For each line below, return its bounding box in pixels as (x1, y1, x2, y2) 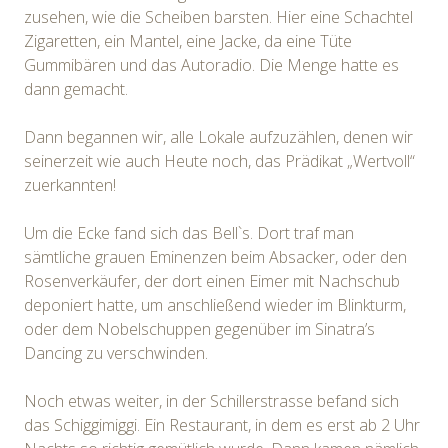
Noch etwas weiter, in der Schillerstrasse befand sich (24, 389, 399, 412)
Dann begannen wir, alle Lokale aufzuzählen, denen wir (24, 125, 413, 148)
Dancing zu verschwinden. (24, 341, 208, 364)
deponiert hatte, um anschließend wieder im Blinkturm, (24, 293, 406, 316)
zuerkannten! (24, 173, 116, 196)
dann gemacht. (24, 77, 128, 100)
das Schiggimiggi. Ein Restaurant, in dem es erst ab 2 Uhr (24, 413, 420, 436)
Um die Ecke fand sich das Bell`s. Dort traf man (24, 221, 354, 244)
